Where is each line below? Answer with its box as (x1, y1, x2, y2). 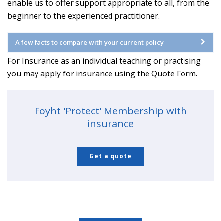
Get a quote (89, 152, 132, 160)
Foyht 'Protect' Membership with (34, 104, 187, 117)
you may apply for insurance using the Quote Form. (7, 68, 197, 79)
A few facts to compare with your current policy (15, 38, 164, 47)
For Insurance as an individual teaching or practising (7, 55, 201, 66)
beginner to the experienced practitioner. (7, 10, 160, 21)
